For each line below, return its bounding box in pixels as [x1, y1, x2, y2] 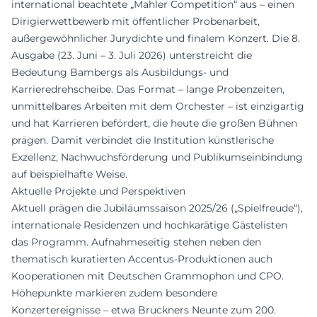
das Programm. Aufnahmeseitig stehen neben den [11, 235, 261, 248]
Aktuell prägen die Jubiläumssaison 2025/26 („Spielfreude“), [11, 201, 303, 214]
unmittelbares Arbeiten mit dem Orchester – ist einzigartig [11, 99, 304, 113]
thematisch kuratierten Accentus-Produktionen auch [11, 252, 272, 265]
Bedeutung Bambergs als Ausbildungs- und [11, 65, 229, 79]
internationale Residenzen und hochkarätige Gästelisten [11, 218, 287, 231]
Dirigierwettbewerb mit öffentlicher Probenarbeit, [11, 14, 260, 28]
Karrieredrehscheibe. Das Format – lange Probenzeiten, [11, 82, 284, 96]
